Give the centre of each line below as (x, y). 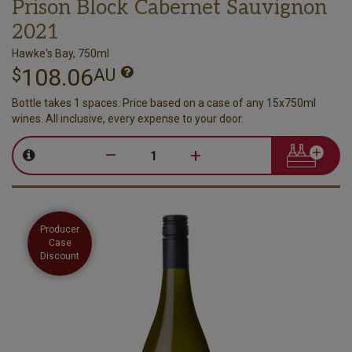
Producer (60, 229)
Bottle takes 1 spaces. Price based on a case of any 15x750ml (164, 103)
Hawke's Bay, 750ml (60, 53)
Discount (60, 256)
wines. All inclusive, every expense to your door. (128, 118)
